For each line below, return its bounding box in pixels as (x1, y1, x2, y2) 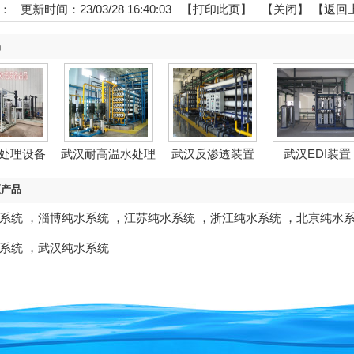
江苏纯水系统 (124, 211, 195, 224)
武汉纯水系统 (38, 241, 109, 254)
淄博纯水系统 (38, 211, 109, 224)
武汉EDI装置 (283, 147, 351, 160)
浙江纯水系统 (210, 211, 281, 224)
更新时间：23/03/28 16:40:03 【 (11, 2, 193, 16)
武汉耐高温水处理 (61, 147, 156, 160)
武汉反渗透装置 (171, 147, 254, 160)
